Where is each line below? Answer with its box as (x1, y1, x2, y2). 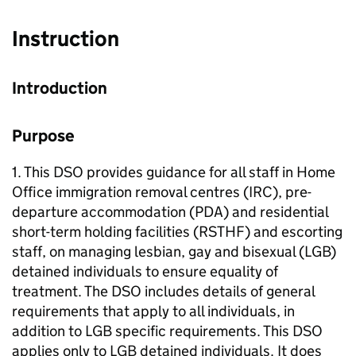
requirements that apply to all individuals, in (12, 302, 295, 321)
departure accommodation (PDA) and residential (12, 203, 328, 222)
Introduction (12, 78, 107, 99)
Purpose (12, 126, 75, 147)
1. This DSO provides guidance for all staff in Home (12, 163, 335, 182)
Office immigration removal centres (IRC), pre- (12, 183, 311, 202)
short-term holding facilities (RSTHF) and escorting (12, 222, 342, 242)
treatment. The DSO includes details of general (12, 282, 315, 301)
